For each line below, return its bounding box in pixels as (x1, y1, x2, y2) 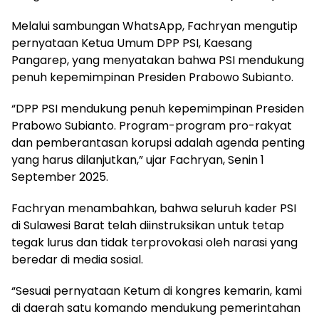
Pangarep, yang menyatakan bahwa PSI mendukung (11, 51, 304, 68)
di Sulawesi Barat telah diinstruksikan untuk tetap (11, 216, 284, 234)
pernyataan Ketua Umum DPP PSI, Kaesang (11, 34, 252, 51)
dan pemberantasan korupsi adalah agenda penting (11, 134, 305, 151)
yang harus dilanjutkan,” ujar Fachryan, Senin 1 (11, 151, 264, 168)
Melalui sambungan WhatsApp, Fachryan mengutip (11, 17, 298, 34)
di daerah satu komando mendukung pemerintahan (11, 299, 300, 316)
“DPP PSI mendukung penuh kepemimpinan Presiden (11, 100, 304, 117)
